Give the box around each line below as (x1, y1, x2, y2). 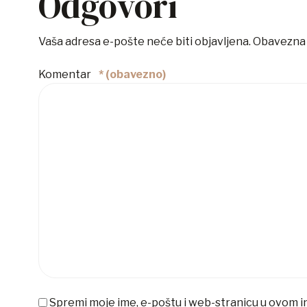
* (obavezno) (99, 68, 166, 82)
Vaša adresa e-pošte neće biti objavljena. (38, 35, 251, 49)
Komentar (38, 68, 93, 82)
